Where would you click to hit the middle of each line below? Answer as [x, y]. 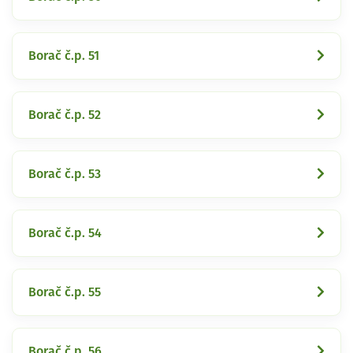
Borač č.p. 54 [65, 233]
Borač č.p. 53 [65, 174]
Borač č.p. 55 [65, 292]
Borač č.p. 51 [64, 56]
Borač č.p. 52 [65, 115]
